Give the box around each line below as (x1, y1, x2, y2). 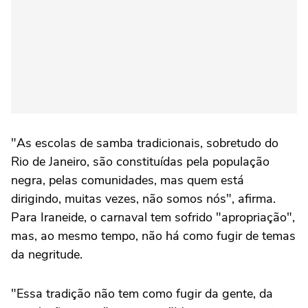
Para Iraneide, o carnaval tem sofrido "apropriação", (11, 209, 295, 226)
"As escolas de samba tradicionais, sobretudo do (11, 135, 278, 152)
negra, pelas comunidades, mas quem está (11, 172, 244, 189)
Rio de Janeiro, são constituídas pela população (11, 153, 269, 170)
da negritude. (11, 246, 82, 263)
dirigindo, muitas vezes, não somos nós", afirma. (11, 190, 276, 208)
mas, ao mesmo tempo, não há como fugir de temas (11, 228, 296, 245)
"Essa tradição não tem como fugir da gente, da (11, 285, 273, 302)
